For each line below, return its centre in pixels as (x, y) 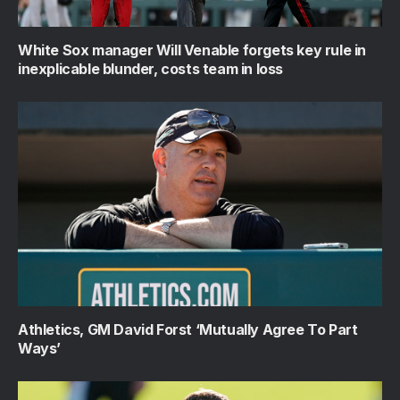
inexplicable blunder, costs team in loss (151, 68)
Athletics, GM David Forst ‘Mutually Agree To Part (188, 330)
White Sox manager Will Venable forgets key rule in (192, 50)
